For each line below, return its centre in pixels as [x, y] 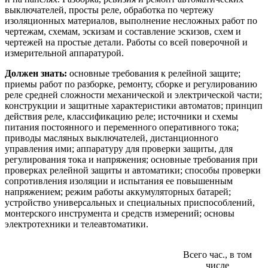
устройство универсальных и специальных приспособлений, [130, 202]
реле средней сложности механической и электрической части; [133, 95]
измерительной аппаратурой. [64, 53]
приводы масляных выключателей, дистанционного [112, 138]
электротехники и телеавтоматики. [77, 224]
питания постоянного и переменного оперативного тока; [122, 127]
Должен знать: [37, 73]
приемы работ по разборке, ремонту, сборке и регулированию [131, 84]
